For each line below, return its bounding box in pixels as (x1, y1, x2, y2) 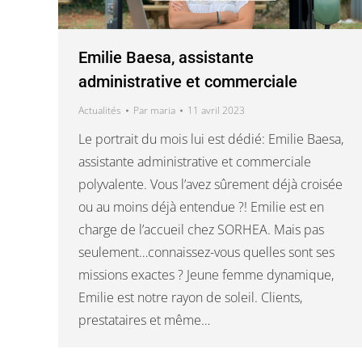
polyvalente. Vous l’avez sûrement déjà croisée (78, 175, 343, 193)
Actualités (78, 103, 121, 117)
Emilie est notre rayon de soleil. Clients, (78, 288, 302, 306)
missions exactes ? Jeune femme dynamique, (78, 265, 334, 284)
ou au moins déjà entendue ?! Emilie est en (78, 197, 324, 216)
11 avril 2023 (187, 103, 245, 117)
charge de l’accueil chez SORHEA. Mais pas (78, 220, 324, 238)
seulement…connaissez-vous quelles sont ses (78, 242, 335, 261)
